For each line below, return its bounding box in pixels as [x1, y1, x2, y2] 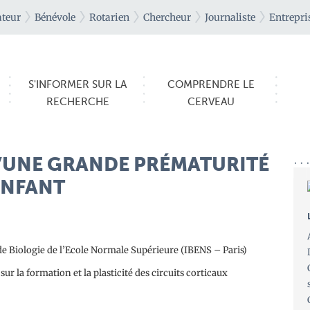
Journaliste [205, 11, 255, 24]
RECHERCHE [46, 95, 109, 108]
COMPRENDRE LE [167, 78, 255, 91]
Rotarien [89, 11, 129, 24]
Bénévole [35, 11, 75, 24]
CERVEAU [187, 95, 235, 108]
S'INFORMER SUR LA [28, 78, 127, 91]
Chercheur [143, 11, 191, 24]
